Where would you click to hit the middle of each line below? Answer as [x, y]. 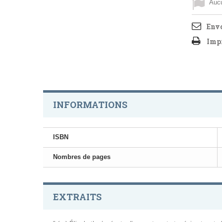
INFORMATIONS [90, 105]
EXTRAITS [77, 197]
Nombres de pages [82, 157]
